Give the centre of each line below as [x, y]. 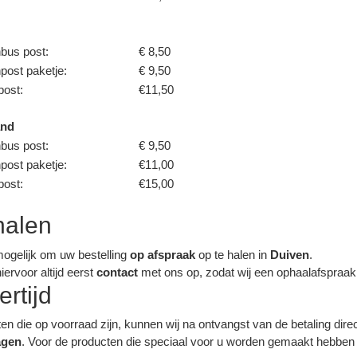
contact [118, 272]
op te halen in [233, 254]
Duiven [290, 254]
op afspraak [163, 254]
